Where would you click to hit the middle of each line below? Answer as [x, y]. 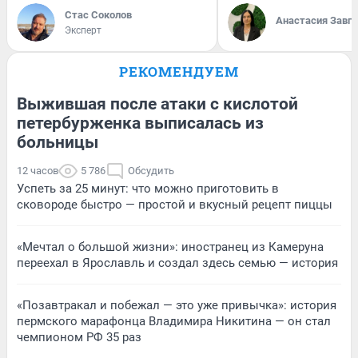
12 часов [38, 171]
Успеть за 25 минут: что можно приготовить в [148, 189]
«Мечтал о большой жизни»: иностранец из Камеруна [170, 247]
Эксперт [83, 31]
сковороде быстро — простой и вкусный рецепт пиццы [175, 205]
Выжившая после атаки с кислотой [157, 104]
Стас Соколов [98, 15]
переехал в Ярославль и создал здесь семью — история [177, 263]
